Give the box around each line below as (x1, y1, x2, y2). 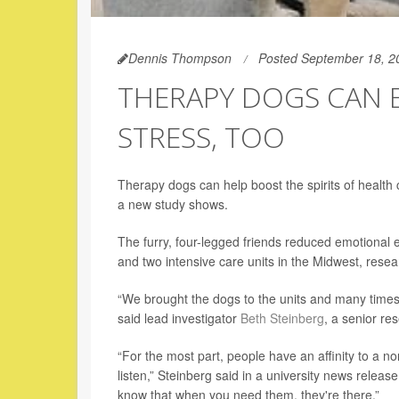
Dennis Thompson (128, 49, 232, 68)
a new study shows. (118, 195, 228, 214)
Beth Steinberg (240, 309, 324, 328)
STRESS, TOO (118, 118, 285, 157)
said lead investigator (118, 309, 240, 328)
